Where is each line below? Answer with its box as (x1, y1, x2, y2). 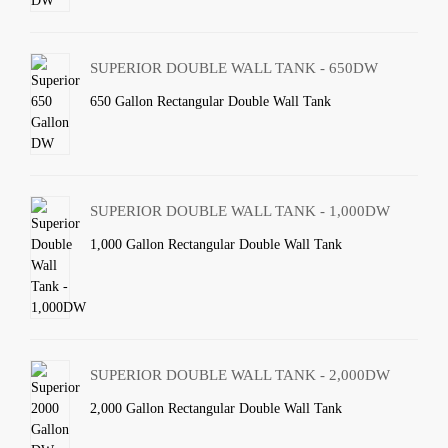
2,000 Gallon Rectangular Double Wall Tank (90, 401, 343, 416)
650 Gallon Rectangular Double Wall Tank (90, 94, 332, 109)
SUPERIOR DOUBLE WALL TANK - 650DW (90, 60, 379, 76)
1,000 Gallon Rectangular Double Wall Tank (90, 237, 343, 252)
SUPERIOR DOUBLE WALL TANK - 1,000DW (90, 203, 391, 219)
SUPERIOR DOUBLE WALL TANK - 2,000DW (90, 367, 391, 383)
